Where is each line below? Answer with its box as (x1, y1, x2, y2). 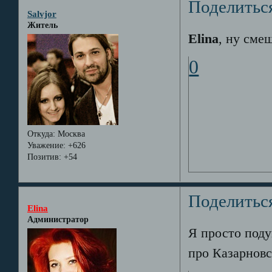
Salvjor (27, 8, 56, 19)
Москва (55, 129, 85, 139)
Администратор (27, 214, 89, 224)
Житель (27, 20, 58, 30)
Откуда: (27, 129, 55, 139)
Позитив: (27, 152, 61, 162)
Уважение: (27, 141, 66, 151)
